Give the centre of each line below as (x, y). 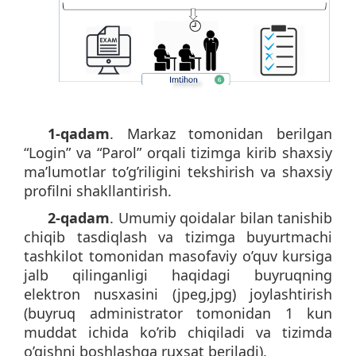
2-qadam (79, 217)
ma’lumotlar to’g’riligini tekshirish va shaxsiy (178, 171)
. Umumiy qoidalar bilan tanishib (221, 217)
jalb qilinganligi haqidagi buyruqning (178, 275)
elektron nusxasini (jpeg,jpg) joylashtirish (178, 294)
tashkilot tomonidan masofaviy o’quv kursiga (178, 255)
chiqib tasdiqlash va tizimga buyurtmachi (178, 236)
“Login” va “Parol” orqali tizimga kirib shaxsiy (178, 152)
